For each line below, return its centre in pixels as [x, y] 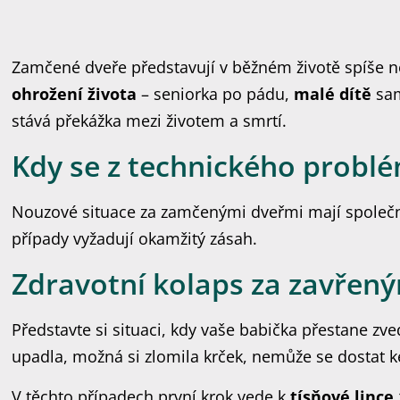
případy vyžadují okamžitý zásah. [135, 238]
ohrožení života [75, 94]
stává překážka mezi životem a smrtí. [150, 121]
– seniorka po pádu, [216, 94]
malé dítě [333, 94]
